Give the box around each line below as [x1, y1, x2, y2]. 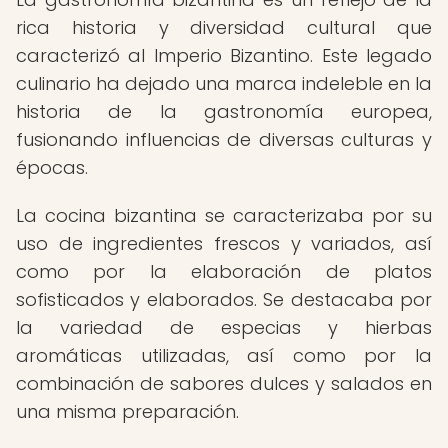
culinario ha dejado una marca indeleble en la [16, 71, 432, 96]
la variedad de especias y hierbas [16, 315, 432, 340]
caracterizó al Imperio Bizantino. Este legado [16, 43, 432, 68]
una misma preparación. [16, 399, 239, 424]
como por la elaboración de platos [16, 259, 432, 284]
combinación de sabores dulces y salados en [16, 371, 432, 396]
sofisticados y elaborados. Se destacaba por [16, 287, 432, 312]
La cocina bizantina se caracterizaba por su [16, 203, 432, 228]
